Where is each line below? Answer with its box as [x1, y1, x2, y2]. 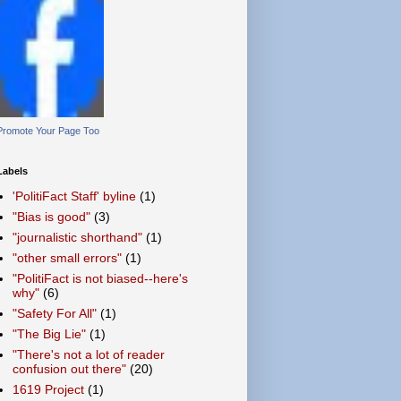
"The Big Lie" [12, 327, 86, 341]
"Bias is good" [12, 209, 90, 224]
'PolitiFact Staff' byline [12, 189, 136, 203]
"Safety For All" [12, 306, 97, 320]
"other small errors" [12, 251, 122, 265]
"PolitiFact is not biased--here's [12, 271, 188, 286]
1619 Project [12, 382, 84, 397]
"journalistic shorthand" [12, 230, 142, 244]
